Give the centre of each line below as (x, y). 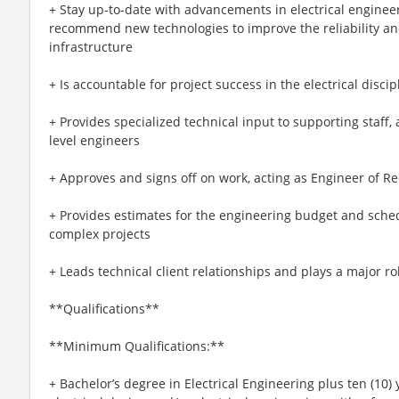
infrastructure (91, 46)
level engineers (94, 140)
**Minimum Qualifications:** (137, 346)
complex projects (100, 233)
